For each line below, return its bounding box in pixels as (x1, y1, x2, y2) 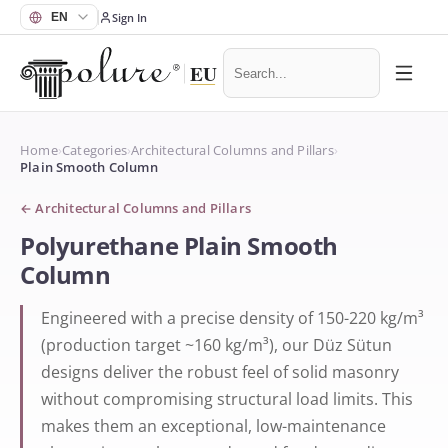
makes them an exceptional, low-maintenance (41, 415, 386, 437)
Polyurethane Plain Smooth (20, 229, 339, 262)
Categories (62, 142, 128, 159)
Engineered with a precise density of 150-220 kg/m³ (41, 307, 424, 329)
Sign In (112, 9, 147, 25)
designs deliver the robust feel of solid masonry (41, 361, 399, 383)
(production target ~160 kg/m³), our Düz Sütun (41, 334, 392, 356)
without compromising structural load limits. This (41, 388, 413, 410)
